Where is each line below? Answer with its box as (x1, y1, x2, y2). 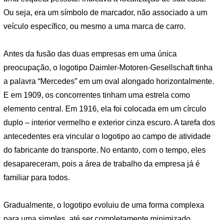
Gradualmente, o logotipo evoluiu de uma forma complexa (3, 200, 204, 209)
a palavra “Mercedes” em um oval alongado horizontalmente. (3, 77, 214, 86)
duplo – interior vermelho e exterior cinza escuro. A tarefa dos (3, 118, 215, 127)
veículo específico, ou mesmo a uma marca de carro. (3, 22, 186, 31)
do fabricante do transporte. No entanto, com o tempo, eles (3, 146, 206, 155)
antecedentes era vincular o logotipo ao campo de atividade (3, 132, 211, 141)
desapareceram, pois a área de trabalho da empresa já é (3, 160, 200, 168)
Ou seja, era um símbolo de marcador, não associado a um (3, 8, 207, 17)
